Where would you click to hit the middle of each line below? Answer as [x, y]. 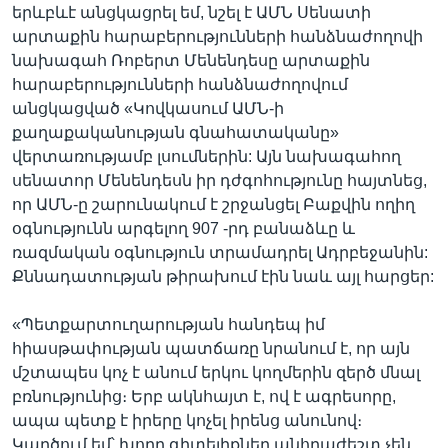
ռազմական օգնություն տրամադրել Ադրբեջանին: [220, 252]
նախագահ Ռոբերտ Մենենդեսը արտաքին [191, 60]
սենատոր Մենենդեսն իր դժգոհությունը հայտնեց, [219, 180]
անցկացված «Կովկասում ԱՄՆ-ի [148, 108]
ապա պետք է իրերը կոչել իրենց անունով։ [187, 420]
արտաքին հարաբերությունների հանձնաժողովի [217, 36]
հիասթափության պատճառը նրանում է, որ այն [211, 348]
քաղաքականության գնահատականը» [175, 132]
